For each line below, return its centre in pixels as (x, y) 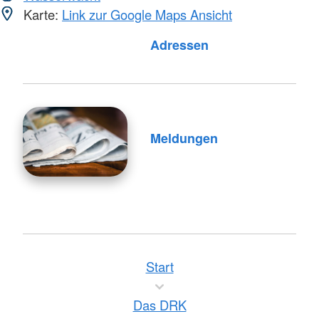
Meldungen (184, 138)
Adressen (179, 45)
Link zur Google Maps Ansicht (147, 14)
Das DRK (159, 305)
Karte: (41, 14)
